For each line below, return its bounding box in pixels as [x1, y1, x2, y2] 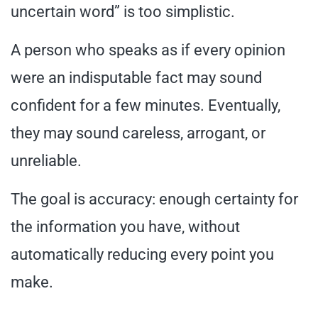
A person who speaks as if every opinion [11, 40, 285, 59]
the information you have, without [11, 217, 240, 236]
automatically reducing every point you [11, 245, 274, 263]
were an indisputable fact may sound [11, 68, 262, 87]
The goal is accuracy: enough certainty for [11, 190, 298, 208]
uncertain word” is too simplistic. [11, 2, 235, 21]
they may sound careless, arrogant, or [11, 124, 265, 142]
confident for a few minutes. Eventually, [11, 96, 280, 114]
